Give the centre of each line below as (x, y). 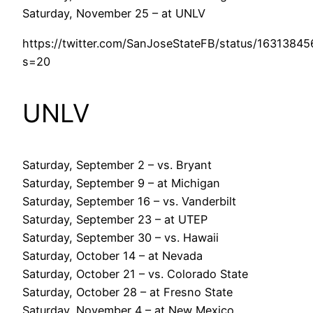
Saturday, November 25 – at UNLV (114, 14)
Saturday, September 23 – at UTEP (115, 219)
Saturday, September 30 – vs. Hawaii (121, 237)
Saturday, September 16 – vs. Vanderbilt (129, 201)
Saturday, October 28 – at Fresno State (128, 292)
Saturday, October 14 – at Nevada (112, 255)
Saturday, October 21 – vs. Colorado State (135, 274)
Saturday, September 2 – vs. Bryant (117, 165)
